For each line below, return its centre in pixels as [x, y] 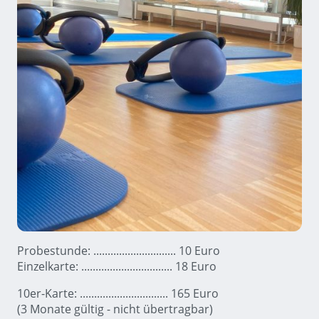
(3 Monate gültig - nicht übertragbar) [115, 309]
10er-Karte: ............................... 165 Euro [118, 293]
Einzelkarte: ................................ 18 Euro [117, 266]
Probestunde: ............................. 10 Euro [119, 250]
